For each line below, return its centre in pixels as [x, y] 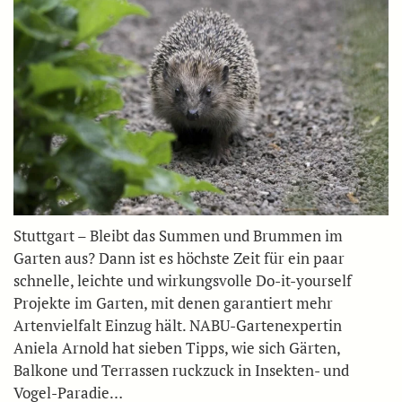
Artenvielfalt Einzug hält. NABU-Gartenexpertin [178, 325]
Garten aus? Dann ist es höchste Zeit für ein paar [179, 258]
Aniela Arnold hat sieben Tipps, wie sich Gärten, [177, 347]
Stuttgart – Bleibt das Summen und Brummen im [178, 235]
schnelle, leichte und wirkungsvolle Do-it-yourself [183, 280]
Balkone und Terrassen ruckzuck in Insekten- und [181, 370]
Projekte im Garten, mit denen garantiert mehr [173, 302]
